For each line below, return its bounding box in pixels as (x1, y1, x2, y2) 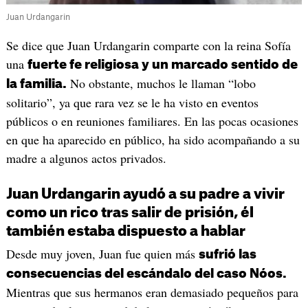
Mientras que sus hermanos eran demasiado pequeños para (5, 284, 298, 301)
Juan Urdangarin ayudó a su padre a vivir (5, 188, 285, 202)
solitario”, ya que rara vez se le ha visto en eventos (5, 93, 258, 111)
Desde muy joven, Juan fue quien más (5, 245, 199, 263)
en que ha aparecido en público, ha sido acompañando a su (5, 131, 300, 148)
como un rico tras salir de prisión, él (5, 206, 254, 221)
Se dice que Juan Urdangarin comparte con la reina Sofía (5, 36, 291, 54)
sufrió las (198, 248, 256, 261)
